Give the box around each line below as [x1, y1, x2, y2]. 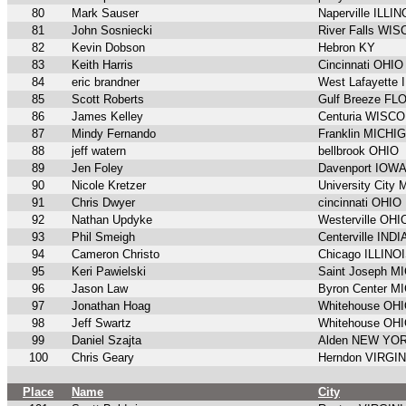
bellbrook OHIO [318, 144, 399, 159]
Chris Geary [72, 351, 134, 365]
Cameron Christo [72, 247, 159, 262]
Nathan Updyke [72, 213, 152, 227]
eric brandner [72, 75, 140, 90]
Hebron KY [318, 41, 375, 55]
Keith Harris [72, 58, 133, 72]
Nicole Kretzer [72, 179, 146, 193]
